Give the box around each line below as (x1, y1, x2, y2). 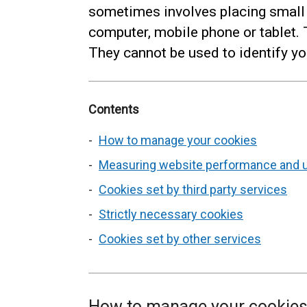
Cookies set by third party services (99, 182, 287, 197)
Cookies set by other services (99, 232, 261, 246)
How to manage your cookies (99, 133, 257, 147)
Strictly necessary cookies (99, 207, 243, 221)
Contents (88, 102, 139, 116)
